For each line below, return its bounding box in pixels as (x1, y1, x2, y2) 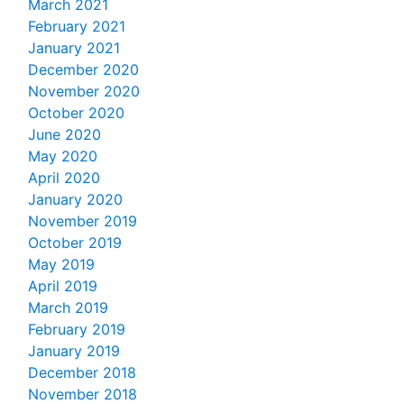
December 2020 (28, 60, 139, 79)
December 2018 (28, 363, 136, 382)
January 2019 (28, 342, 120, 361)
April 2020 (28, 169, 100, 188)
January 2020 (28, 190, 123, 209)
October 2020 (28, 104, 124, 123)
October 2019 (28, 234, 122, 252)
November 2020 (28, 82, 140, 101)
